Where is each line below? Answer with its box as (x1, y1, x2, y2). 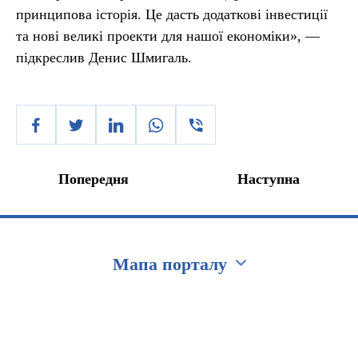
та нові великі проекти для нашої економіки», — (16, 28, 320, 44)
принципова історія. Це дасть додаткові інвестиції (16, 6, 328, 22)
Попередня (58, 171, 129, 187)
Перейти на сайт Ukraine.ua (10, 296, 180, 312)
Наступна (237, 171, 300, 187)
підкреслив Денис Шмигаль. (16, 50, 192, 66)
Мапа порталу (113, 254, 227, 274)
